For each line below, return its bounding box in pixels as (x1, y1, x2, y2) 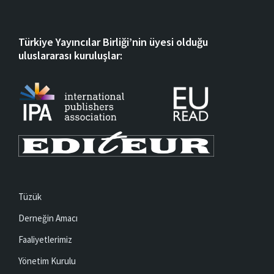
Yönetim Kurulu (18, 254, 76, 267)
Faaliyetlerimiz (18, 233, 72, 245)
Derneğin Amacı (18, 212, 78, 224)
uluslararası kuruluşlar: (18, 48, 122, 62)
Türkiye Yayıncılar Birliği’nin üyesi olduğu (18, 35, 208, 49)
